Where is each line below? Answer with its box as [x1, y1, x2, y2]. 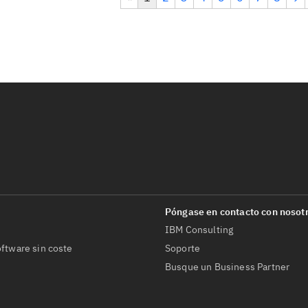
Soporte [165, 242, 201, 254]
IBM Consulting [165, 223, 234, 236]
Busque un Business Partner [165, 261, 290, 273]
